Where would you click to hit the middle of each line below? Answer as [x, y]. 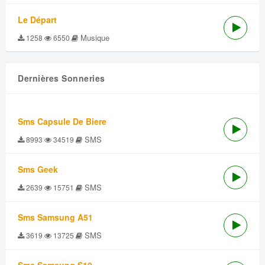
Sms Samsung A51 [55, 217]
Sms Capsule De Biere [62, 121]
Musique [94, 38]
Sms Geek [38, 169]
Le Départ [37, 20]
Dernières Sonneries [62, 78]
